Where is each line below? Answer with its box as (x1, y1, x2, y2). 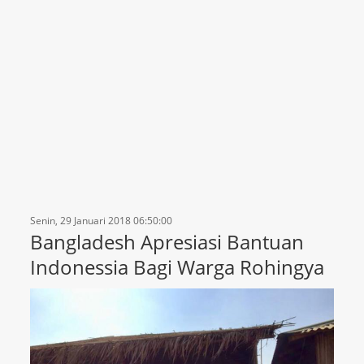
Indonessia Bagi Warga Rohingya (30, 253, 325, 281)
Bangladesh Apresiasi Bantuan (30, 228, 305, 256)
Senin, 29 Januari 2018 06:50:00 (30, 214, 173, 228)
